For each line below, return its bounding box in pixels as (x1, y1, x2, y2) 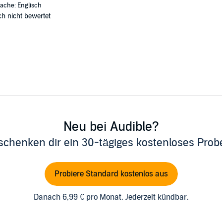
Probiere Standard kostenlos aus (54, 168, 168, 179)
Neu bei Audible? (63, 118, 159, 134)
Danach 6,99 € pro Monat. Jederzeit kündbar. (33, 192, 189, 202)
